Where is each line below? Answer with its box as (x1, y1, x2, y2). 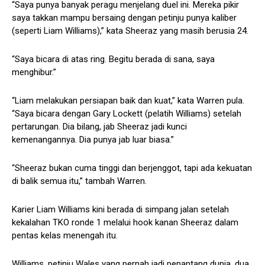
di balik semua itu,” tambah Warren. (12, 176, 147, 187)
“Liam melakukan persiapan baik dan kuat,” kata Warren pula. (12, 95, 244, 106)
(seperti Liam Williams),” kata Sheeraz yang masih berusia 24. (12, 25, 248, 37)
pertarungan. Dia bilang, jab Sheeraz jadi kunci (12, 121, 187, 132)
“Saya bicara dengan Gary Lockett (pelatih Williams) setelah (12, 108, 241, 119)
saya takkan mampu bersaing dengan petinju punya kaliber (12, 12, 237, 24)
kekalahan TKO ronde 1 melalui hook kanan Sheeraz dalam (12, 217, 238, 228)
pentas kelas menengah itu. (12, 230, 118, 241)
